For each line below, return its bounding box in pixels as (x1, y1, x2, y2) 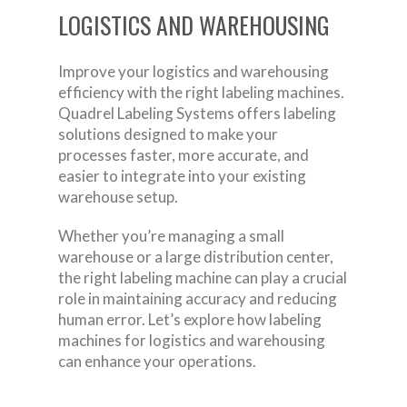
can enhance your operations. (58, 351, 256, 371)
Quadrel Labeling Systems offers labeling (58, 103, 336, 123)
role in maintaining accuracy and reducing (58, 288, 337, 308)
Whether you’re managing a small (58, 225, 284, 245)
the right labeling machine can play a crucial (58, 267, 347, 287)
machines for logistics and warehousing (58, 330, 325, 350)
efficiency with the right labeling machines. (58, 82, 344, 102)
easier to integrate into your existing (58, 165, 306, 185)
